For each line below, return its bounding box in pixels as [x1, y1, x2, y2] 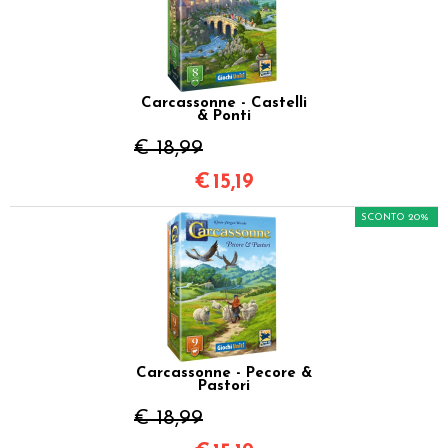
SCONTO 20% [361, 211, 429, 223]
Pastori [198, 378, 250, 394]
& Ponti [197, 108, 251, 124]
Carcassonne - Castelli [141, 95, 307, 111]
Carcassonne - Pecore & [136, 365, 312, 381]
